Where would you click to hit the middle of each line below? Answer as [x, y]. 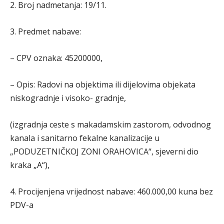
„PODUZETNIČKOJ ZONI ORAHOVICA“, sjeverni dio [104, 151]
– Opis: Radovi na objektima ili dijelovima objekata [103, 84]
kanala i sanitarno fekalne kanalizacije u [85, 138]
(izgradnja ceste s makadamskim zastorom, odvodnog [110, 124]
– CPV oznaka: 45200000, [56, 58]
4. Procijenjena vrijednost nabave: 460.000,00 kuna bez [111, 191]
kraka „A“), [30, 165]
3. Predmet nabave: [45, 31]
